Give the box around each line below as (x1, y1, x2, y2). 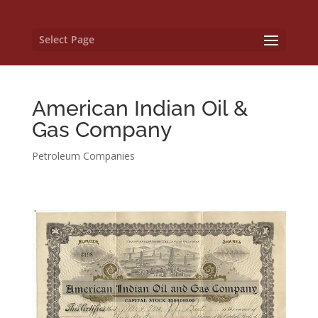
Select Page (38, 33, 94, 46)
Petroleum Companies (31, 149, 135, 163)
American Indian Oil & (31, 96, 248, 121)
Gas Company (31, 117, 172, 142)
